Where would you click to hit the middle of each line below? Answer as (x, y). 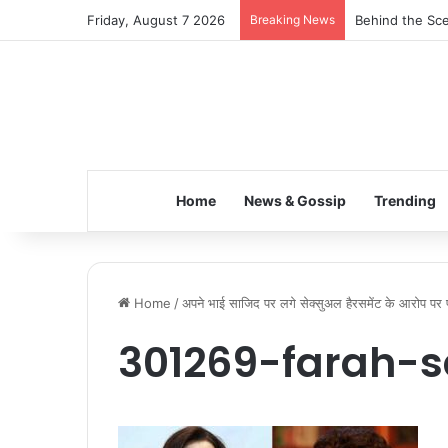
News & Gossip (294, 200)
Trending (404, 200)
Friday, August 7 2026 (156, 20)
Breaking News (292, 19)
